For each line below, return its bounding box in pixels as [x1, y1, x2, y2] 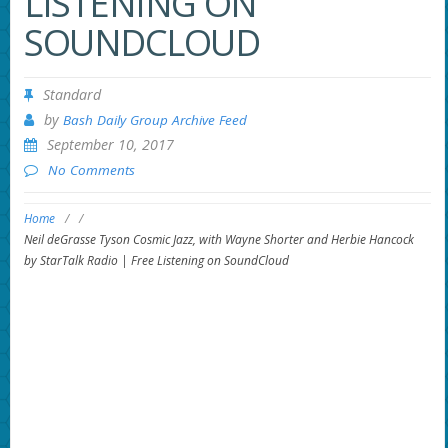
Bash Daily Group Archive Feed [62, 110, 247, 129]
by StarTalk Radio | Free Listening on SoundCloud [23, 252, 289, 270]
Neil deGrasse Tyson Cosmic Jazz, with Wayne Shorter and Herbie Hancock [23, 231, 414, 249]
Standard [42, 84, 101, 104]
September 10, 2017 [46, 134, 174, 154]
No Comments [47, 160, 135, 179]
